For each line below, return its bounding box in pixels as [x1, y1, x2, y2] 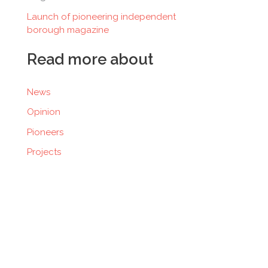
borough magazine [27, 24, 109, 35]
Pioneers [27, 126, 63, 138]
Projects [27, 146, 61, 157]
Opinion [27, 106, 60, 118]
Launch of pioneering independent [27, 11, 176, 22]
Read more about [27, 50, 153, 68]
